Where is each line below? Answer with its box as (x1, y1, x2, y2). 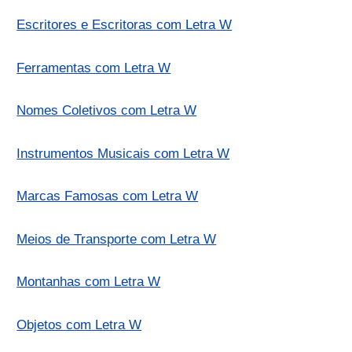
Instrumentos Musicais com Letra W (16, 145, 230, 161)
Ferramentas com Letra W (16, 60, 171, 75)
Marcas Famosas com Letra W (16, 189, 199, 204)
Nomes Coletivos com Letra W (16, 103, 197, 119)
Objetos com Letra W (16, 317, 142, 332)
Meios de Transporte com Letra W (16, 231, 217, 247)
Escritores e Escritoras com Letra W (16, 17, 233, 33)
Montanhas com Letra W (16, 274, 161, 290)
